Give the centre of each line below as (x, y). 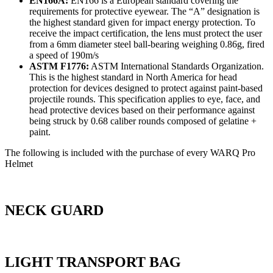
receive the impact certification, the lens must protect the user (146, 34)
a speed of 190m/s (64, 55)
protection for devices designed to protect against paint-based (146, 88)
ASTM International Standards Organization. (176, 66)
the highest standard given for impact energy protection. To (142, 23)
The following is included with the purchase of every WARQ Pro (130, 153)
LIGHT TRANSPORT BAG (93, 262)
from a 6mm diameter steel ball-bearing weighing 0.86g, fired (147, 44)
